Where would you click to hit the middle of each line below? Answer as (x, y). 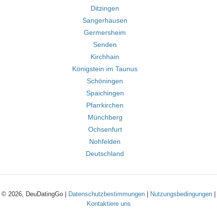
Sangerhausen (105, 20)
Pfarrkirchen (105, 105)
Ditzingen (105, 8)
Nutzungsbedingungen (181, 194)
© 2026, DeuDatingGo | (35, 194)
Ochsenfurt (105, 129)
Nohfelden (105, 141)
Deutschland (105, 154)
